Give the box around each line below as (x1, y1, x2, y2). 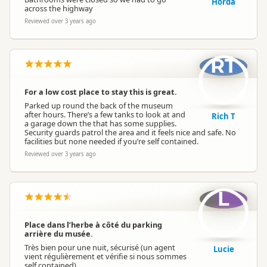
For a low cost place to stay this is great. (24, 86, 177, 97)
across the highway (24, 3, 93, 14)
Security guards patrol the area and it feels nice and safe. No (24, 127, 236, 138)
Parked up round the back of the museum (24, 100, 173, 111)
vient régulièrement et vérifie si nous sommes (24, 251, 187, 262)
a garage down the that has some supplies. (24, 118, 176, 129)
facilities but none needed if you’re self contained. (24, 136, 198, 147)
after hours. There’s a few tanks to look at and (24, 109, 185, 120)
